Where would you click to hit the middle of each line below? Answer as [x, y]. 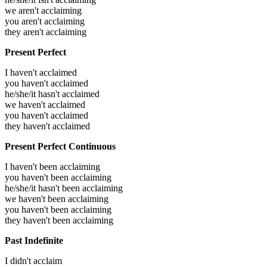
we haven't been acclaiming [57, 199]
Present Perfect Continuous [60, 147]
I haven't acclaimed [41, 73]
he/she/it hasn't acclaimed [52, 94]
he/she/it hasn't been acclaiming [64, 188]
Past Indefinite [34, 241]
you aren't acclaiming [45, 21]
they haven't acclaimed [47, 126]
